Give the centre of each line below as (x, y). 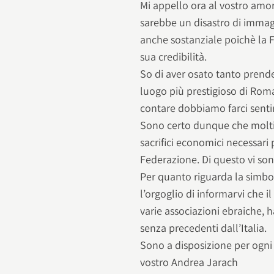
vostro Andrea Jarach (189, 262)
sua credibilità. (174, 56)
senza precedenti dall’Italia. (204, 228)
